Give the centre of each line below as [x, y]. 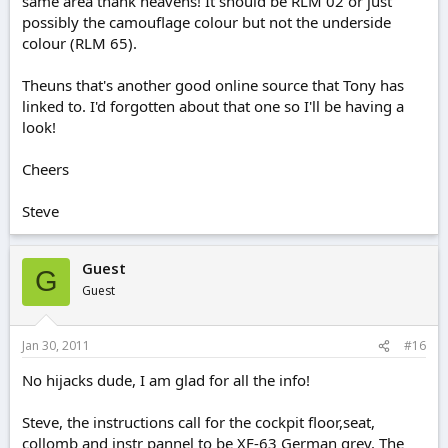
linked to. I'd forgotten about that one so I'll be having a [213, 105]
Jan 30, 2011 [56, 346]
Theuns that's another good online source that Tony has [213, 84]
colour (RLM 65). [79, 42]
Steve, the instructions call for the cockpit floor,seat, [198, 422]
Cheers [45, 168]
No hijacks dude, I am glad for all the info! [166, 380]
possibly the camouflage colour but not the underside [206, 21]
